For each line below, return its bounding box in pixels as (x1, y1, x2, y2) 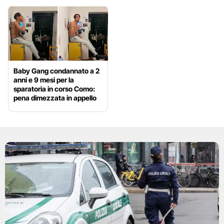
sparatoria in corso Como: (13, 84, 95, 93)
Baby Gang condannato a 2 (13, 66, 99, 75)
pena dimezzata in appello (13, 93, 96, 102)
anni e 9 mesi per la (13, 75, 74, 84)
